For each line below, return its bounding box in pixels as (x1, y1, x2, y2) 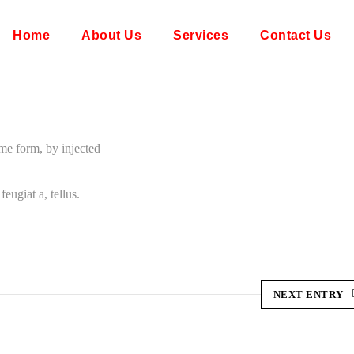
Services (173, 28, 228, 42)
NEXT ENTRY (273, 288, 344, 300)
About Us (81, 28, 141, 42)
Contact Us (260, 28, 331, 42)
